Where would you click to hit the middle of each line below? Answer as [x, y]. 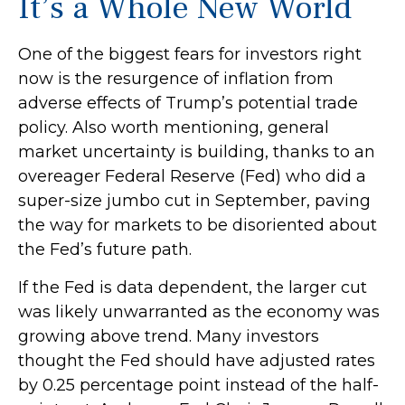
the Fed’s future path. [105, 250]
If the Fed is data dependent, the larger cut [193, 287]
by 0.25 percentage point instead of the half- [198, 385]
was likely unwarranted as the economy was [199, 312]
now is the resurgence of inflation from [176, 79]
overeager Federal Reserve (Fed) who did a [192, 176]
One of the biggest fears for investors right [190, 54]
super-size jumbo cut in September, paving [194, 201]
